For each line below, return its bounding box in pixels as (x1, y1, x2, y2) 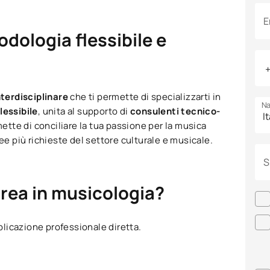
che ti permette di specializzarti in (70, 90, 221, 104)
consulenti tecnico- (130, 105, 221, 118)
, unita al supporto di (37, 105, 131, 118)
